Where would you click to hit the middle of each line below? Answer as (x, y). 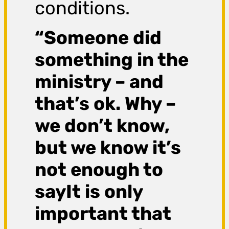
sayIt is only (89, 192)
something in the (112, 60)
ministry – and (99, 82)
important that (103, 214)
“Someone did (98, 38)
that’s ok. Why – (106, 104)
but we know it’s (108, 148)
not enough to (99, 170)
